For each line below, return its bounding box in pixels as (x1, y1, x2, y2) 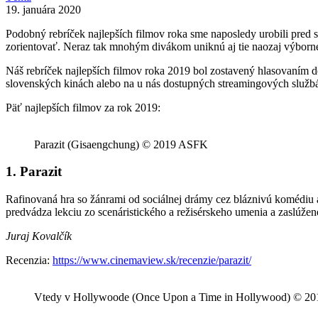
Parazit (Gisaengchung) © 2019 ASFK (34, 138, 208, 150)
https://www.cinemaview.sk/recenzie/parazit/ (53, 254, 251, 267)
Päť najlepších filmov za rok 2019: (6, 101, 160, 114)
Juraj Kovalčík (6, 230, 72, 243)
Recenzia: (6, 254, 53, 267)
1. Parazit (6, 164, 62, 180)
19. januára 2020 (6, 3, 81, 16)
